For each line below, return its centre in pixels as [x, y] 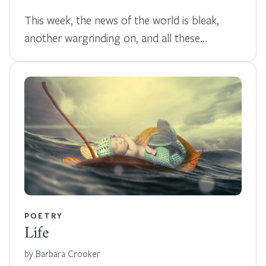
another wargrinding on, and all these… [116, 37]
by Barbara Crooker [62, 253]
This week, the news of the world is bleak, [122, 20]
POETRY [44, 215]
